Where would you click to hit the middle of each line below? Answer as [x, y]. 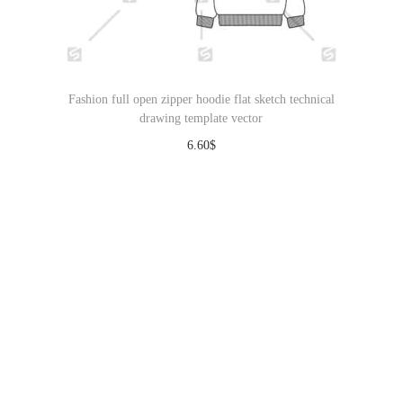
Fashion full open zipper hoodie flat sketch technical [201, 99]
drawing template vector [201, 118]
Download [210, 172]
